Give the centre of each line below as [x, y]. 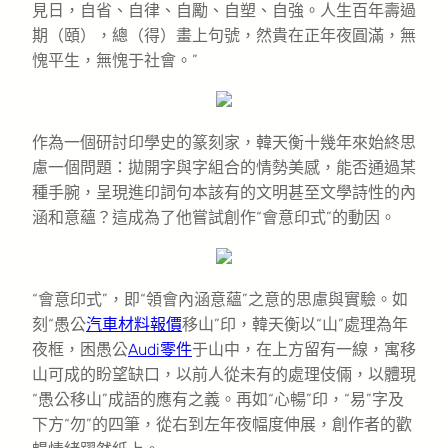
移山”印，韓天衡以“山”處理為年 [295, 324]
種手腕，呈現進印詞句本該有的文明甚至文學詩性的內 [224, 192]
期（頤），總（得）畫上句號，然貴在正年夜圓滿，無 [224, 35]
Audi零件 [160, 349]
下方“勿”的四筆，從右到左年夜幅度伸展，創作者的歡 [222, 424]
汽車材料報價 [134, 324]
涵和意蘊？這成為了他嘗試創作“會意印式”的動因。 [214, 217]
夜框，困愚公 [80, 349]
